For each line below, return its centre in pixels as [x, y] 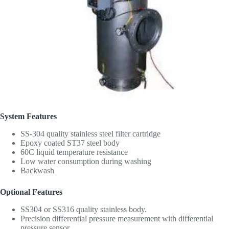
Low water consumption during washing [86, 162]
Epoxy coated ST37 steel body [70, 143]
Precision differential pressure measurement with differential [117, 219]
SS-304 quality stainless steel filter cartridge [90, 134]
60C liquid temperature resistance [74, 152]
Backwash [37, 171]
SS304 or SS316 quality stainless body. [84, 210]
